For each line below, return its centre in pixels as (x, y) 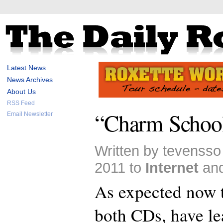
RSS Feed (21, 103)
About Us (21, 92)
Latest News (26, 68)
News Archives (30, 80)
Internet (172, 167)
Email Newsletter (30, 114)
